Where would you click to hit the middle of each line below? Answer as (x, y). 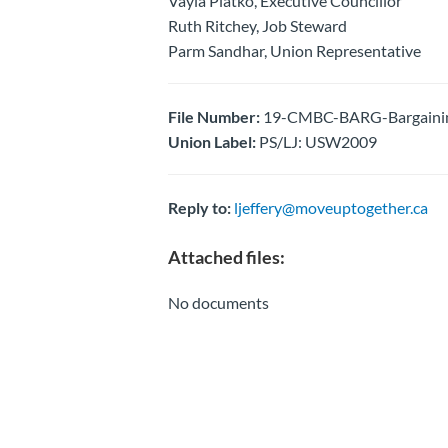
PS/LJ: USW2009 (316, 141)
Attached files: (226, 256)
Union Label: (211, 141)
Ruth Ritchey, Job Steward (257, 25)
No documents (218, 302)
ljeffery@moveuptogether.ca (330, 207)
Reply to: (199, 207)
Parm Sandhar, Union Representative (294, 50)
